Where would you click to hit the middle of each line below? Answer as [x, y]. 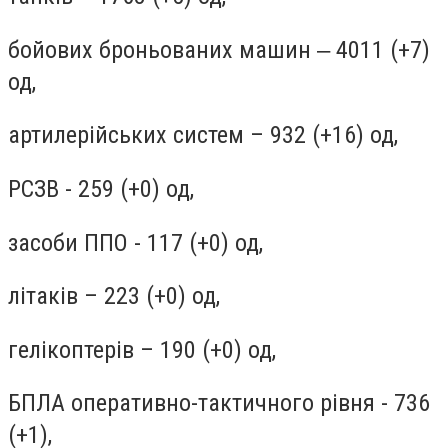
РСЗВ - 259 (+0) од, [104, 188]
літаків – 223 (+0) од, [117, 296]
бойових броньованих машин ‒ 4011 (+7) [219, 49]
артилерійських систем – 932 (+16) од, [206, 135]
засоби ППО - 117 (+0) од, [135, 242]
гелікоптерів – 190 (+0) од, [145, 349]
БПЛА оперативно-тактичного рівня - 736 [219, 403]
